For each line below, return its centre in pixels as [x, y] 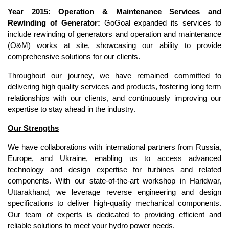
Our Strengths [33, 128]
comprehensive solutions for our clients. [74, 56]
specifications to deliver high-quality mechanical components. [114, 203]
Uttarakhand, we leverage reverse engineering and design [114, 192]
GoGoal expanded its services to [161, 23]
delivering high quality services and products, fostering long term [114, 87]
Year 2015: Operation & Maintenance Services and [114, 12]
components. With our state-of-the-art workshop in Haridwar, [114, 181]
